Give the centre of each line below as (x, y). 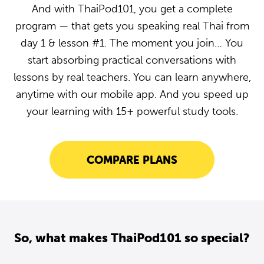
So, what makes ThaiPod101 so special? (132, 238)
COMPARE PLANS (132, 160)
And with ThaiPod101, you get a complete (132, 9)
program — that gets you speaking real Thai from (132, 26)
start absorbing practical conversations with (132, 60)
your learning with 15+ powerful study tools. (132, 111)
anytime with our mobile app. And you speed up (132, 94)
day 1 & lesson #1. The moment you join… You (132, 43)
